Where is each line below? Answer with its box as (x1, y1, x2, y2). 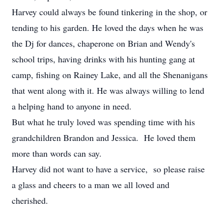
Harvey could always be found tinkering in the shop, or (12, 6, 207, 18)
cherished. (12, 194, 51, 206)
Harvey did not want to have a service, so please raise (12, 163, 205, 175)
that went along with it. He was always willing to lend (12, 84, 204, 96)
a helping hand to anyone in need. (12, 100, 132, 112)
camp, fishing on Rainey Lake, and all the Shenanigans (12, 69, 208, 81)
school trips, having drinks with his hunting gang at (12, 53, 195, 65)
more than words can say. (12, 147, 105, 159)
